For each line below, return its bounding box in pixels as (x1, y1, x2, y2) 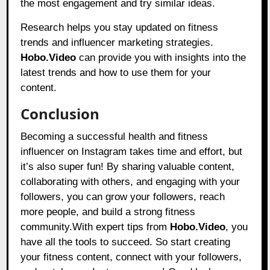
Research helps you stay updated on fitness (20, 22, 219, 34)
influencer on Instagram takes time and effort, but (20, 146, 243, 158)
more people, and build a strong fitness (20, 206, 196, 218)
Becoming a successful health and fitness (20, 131, 209, 143)
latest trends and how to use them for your (20, 67, 212, 79)
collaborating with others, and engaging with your (20, 176, 240, 188)
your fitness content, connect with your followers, (20, 251, 242, 263)
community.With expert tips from (20, 221, 171, 233)
